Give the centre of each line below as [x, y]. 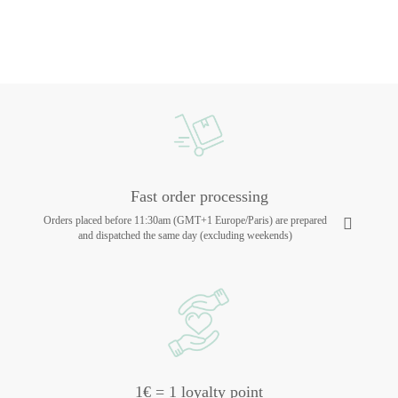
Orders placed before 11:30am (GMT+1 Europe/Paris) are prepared [186, 221]
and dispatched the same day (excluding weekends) [186, 236]
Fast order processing [199, 197]
